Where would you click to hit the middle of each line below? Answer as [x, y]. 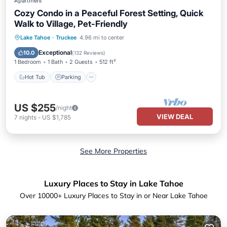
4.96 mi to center [102, 37]
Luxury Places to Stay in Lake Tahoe [113, 183]
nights [28, 117]
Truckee [66, 37]
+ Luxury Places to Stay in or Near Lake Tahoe [133, 196]
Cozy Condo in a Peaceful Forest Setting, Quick [109, 13]
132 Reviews [89, 53]
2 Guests [81, 62]
